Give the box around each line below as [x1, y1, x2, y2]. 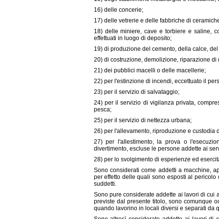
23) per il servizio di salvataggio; [93, 88, 179, 95]
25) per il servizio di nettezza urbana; [93, 117, 192, 124]
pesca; [93, 106, 111, 113]
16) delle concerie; [93, 6, 143, 13]
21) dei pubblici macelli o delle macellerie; [93, 67, 206, 74]
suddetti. [93, 180, 116, 187]
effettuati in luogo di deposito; [93, 35, 172, 42]
